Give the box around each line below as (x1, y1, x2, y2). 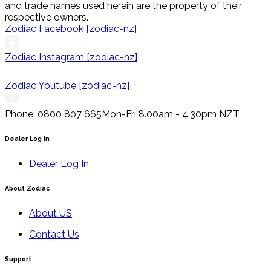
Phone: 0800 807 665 (5, 108, 102, 120)
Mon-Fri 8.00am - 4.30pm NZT (102, 108, 240, 120)
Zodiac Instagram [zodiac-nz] (5, 51, 137, 64)
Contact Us (29, 228, 79, 240)
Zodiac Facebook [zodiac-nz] (5, 23, 137, 35)
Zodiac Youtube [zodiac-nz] (5, 80, 129, 92)
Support (5, 255, 31, 263)
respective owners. (5, 11, 88, 24)
